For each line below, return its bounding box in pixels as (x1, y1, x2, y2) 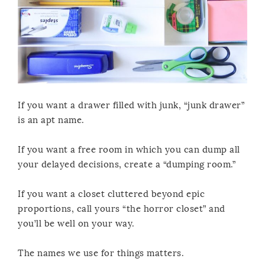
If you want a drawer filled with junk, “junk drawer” (18, 99, 244, 111)
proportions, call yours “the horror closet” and (18, 203, 225, 214)
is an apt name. (18, 114, 85, 125)
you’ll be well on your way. (18, 218, 135, 229)
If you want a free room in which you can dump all (18, 144, 240, 155)
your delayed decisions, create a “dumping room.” (18, 159, 235, 170)
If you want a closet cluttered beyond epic (18, 188, 205, 199)
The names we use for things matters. (18, 247, 184, 258)
